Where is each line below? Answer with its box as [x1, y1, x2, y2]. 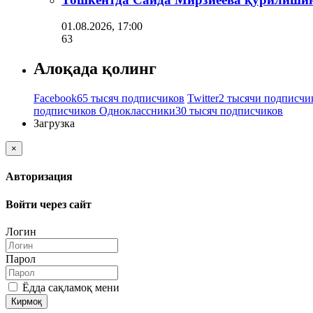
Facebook [34, 92, 77, 105]
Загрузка [34, 117, 75, 130]
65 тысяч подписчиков [77, 92, 184, 105]
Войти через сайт [6, 198, 92, 210]
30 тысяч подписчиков [175, 105, 283, 117]
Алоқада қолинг [34, 59, 156, 78]
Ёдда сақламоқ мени [20, 281, 119, 293]
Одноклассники [99, 105, 175, 117]
